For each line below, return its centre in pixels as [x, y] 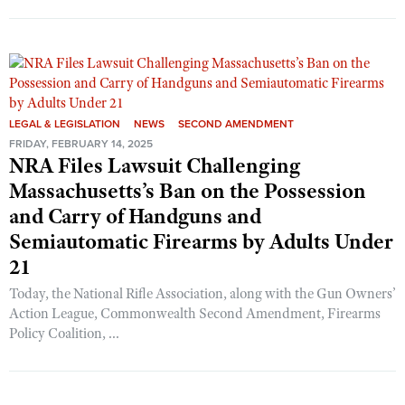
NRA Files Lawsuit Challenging [155, 165]
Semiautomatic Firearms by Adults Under [201, 241]
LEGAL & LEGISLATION [65, 124]
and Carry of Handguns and [135, 216]
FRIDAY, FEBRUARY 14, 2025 [81, 144]
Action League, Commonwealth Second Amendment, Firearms [195, 314]
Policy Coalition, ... [64, 334]
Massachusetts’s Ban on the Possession [188, 191]
